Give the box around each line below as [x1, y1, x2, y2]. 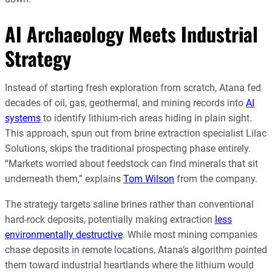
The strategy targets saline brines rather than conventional [5, 198, 254, 210]
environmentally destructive [5, 228, 123, 240]
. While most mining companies [123, 228, 257, 240]
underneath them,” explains [5, 173, 123, 185]
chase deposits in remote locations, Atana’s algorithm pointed [5, 243, 267, 256]
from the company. [174, 173, 257, 185]
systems [5, 112, 41, 124]
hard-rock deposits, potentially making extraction [5, 213, 215, 225]
